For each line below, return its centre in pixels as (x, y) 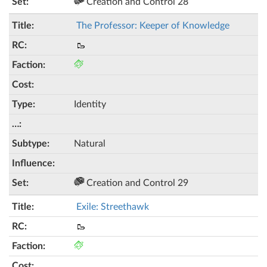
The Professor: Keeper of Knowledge (153, 26)
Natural (90, 144)
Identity (90, 104)
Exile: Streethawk (113, 207)
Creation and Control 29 (136, 183)
